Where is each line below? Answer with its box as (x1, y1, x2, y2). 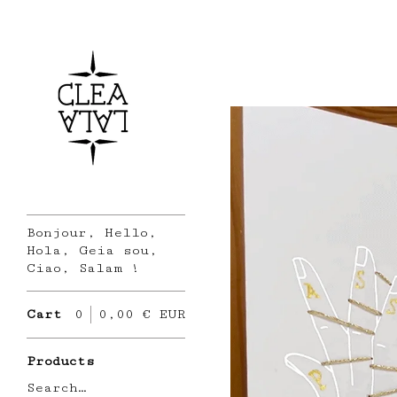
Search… (27, 380, 87, 395)
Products (27, 354, 95, 369)
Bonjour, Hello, (27, 225, 157, 240)
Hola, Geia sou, (27, 243, 158, 258)
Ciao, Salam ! (27, 261, 140, 276)
